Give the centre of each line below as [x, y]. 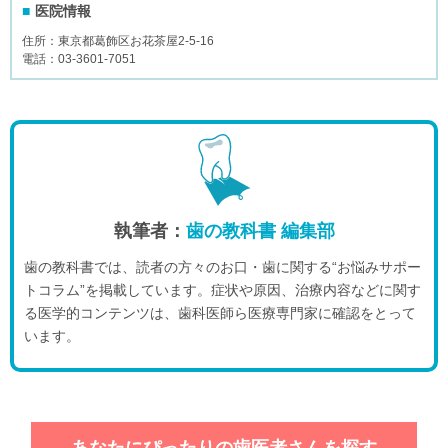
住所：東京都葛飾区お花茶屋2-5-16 [118, 40]
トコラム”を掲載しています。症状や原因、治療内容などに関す [222, 289]
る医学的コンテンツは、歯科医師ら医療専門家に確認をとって [220, 312]
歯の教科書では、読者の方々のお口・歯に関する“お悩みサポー [222, 266]
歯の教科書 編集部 [260, 230]
